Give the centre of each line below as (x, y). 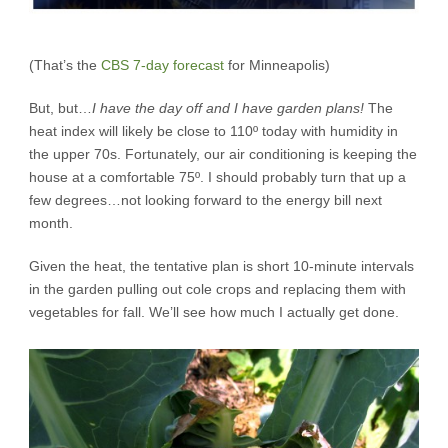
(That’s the (65, 64)
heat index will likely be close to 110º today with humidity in (213, 130)
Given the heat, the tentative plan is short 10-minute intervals (221, 265)
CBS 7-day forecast (162, 64)
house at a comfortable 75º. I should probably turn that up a (217, 176)
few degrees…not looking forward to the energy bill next (205, 199)
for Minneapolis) (277, 64)
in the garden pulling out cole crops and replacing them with (217, 288)
